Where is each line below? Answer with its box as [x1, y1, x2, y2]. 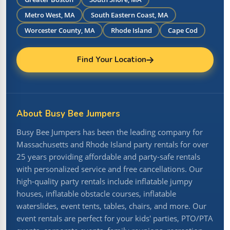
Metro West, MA [24, 10, 75, 20]
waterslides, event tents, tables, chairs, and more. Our [16, 201, 206, 212]
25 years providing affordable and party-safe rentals [16, 151, 200, 162]
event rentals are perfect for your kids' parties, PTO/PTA [16, 213, 213, 224]
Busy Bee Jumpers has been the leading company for [16, 127, 203, 138]
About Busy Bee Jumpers [16, 108, 120, 120]
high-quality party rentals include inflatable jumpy [16, 176, 193, 187]
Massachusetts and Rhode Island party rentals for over [16, 139, 208, 150]
